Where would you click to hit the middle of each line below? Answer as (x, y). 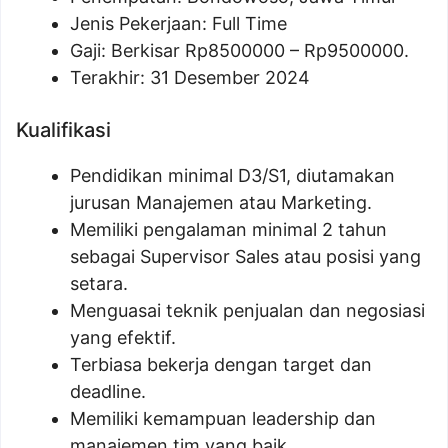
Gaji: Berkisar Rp (139, 50)
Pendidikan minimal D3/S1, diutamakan (232, 175)
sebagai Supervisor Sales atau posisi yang (245, 256)
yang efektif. (123, 337)
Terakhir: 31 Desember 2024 (190, 77)
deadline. (108, 391)
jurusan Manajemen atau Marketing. (221, 202)
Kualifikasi (63, 130)
